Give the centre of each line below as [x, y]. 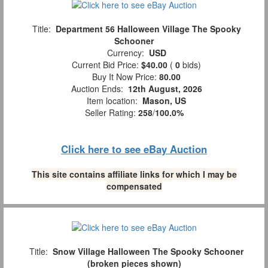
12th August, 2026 [165, 89]
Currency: [125, 53]
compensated [134, 186]
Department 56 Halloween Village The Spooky [148, 29]
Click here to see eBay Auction [134, 149]
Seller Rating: [111, 113]
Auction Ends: [97, 89]
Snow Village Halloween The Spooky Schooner [148, 251]
